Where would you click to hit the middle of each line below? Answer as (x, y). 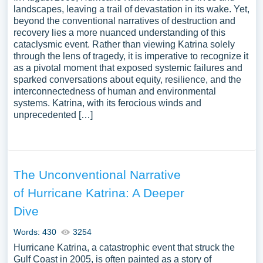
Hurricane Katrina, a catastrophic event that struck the (124, 247)
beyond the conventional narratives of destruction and (124, 21)
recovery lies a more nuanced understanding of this (119, 33)
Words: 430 (35, 232)
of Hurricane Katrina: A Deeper (99, 193)
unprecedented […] (53, 115)
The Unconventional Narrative (97, 175)
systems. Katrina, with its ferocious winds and (107, 103)
